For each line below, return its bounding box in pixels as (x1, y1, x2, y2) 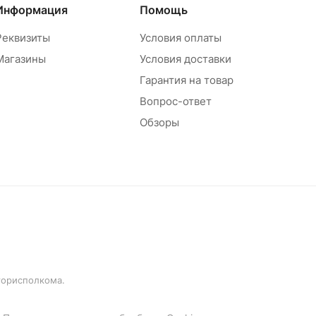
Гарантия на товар (139, 73, 233, 87)
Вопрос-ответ (139, 95, 212, 109)
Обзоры (139, 116, 179, 130)
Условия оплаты (139, 31, 221, 45)
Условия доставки (139, 52, 231, 66)
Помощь (139, 3, 188, 18)
